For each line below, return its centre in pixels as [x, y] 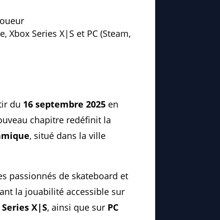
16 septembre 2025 [64, 104]
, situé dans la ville [68, 136]
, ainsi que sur [77, 207]
